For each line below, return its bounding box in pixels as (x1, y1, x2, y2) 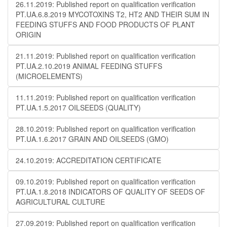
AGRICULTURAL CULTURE (16, 197, 105, 207)
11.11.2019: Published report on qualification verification (16, 92, 196, 102)
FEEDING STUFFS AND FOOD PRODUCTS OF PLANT (16, 19, 195, 29)
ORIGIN (16, 29, 41, 40)
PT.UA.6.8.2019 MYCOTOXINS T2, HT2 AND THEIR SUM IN (16, 9, 209, 19)
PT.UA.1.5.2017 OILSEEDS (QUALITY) (16, 102, 141, 112)
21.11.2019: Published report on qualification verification (16, 51, 196, 61)
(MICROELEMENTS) (16, 71, 83, 81)
